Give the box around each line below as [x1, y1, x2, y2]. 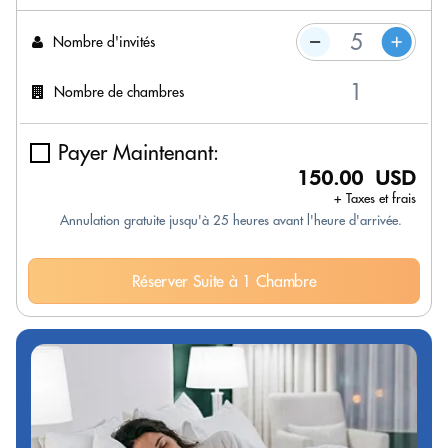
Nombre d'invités [53, 32, 155, 51]
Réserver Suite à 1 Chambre [131, 271, 317, 291]
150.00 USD [297, 166, 416, 190]
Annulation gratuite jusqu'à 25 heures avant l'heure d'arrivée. [60, 212, 402, 228]
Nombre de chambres [54, 82, 184, 101]
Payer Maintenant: [58, 139, 219, 166]
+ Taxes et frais [334, 190, 416, 206]
